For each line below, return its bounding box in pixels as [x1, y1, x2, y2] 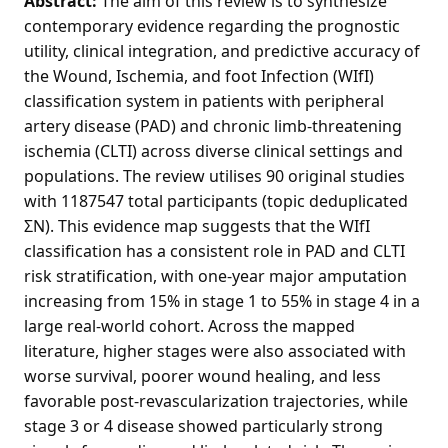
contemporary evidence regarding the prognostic [24, 14, 400, 37]
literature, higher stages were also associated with [24, 339, 406, 362]
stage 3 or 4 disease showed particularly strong [24, 414, 383, 437]
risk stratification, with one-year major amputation [24, 264, 407, 287]
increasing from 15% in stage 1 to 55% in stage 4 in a [24, 289, 420, 312]
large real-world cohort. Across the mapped [24, 314, 355, 337]
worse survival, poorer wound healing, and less [24, 364, 381, 387]
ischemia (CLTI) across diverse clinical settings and [24, 139, 403, 162]
